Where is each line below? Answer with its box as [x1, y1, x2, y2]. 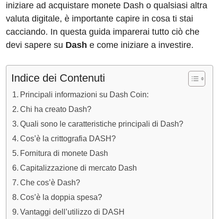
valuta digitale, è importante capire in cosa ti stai [6, 14, 193, 24]
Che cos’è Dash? [20, 178, 81, 187]
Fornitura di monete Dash [20, 149, 109, 158]
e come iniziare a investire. [87, 40, 194, 50]
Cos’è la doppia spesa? [20, 193, 103, 202]
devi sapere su [6, 40, 66, 50]
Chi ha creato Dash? [20, 105, 92, 114]
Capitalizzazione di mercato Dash [20, 163, 137, 173]
